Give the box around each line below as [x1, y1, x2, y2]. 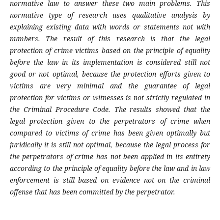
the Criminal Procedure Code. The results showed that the [9, 105, 211, 114]
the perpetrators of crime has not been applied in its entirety [9, 152, 211, 162]
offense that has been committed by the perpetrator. [9, 187, 175, 197]
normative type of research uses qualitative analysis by [9, 10, 211, 20]
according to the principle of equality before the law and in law [9, 164, 211, 173]
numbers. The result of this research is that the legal [9, 34, 211, 44]
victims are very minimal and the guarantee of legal [9, 81, 211, 91]
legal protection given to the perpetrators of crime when [9, 116, 211, 126]
